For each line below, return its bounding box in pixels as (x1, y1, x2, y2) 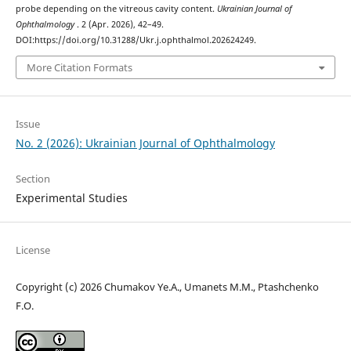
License (15, 242, 50, 257)
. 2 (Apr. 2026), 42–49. (76, 18, 164, 30)
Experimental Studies (15, 190, 128, 205)
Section (15, 171, 50, 186)
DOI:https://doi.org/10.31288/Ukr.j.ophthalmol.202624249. (15, 34, 256, 45)
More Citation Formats (26, 60, 132, 75)
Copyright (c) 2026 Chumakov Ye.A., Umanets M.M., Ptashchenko (15, 279, 319, 294)
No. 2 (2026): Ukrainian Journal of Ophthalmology (15, 135, 275, 150)
